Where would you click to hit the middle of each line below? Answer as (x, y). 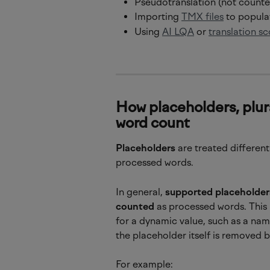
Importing (158, 17)
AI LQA (178, 31)
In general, (140, 192)
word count (153, 123)
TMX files (202, 17)
